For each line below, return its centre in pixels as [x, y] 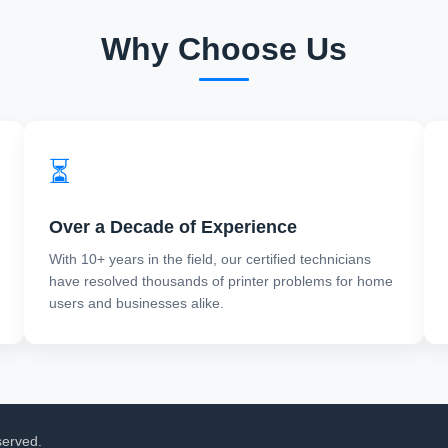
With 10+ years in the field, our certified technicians [210, 258]
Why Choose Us [224, 48]
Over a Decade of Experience [173, 226]
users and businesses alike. [136, 302]
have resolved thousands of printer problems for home [221, 280]
